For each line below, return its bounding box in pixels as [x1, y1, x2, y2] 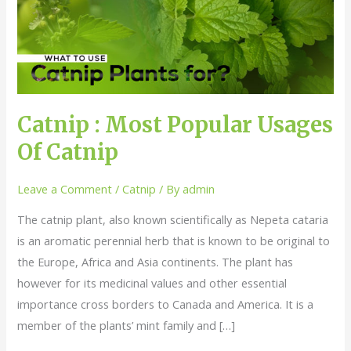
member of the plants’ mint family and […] [17, 317, 236, 333]
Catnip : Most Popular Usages [17, 110, 334, 138]
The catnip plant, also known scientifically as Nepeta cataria [17, 211, 329, 227]
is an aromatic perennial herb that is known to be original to [17, 232, 331, 248]
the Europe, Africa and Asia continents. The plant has [17, 253, 294, 270]
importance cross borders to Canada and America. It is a [17, 295, 314, 312]
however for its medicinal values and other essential [17, 274, 288, 291]
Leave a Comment [17, 181, 113, 197]
